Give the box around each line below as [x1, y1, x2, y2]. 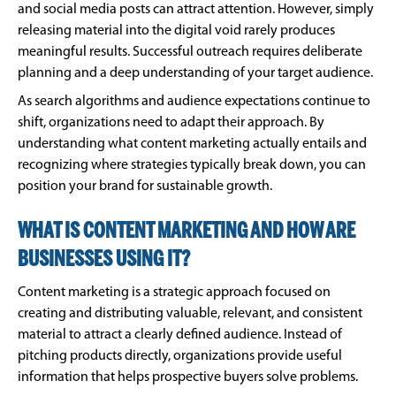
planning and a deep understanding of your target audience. [18, 66, 373, 81]
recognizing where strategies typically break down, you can [18, 158, 366, 173]
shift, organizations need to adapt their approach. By [18, 116, 324, 131]
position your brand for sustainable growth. [18, 179, 272, 194]
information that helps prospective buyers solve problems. [18, 370, 358, 385]
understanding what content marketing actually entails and [18, 137, 367, 152]
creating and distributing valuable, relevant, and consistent [18, 307, 362, 322]
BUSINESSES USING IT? [18, 250, 190, 271]
